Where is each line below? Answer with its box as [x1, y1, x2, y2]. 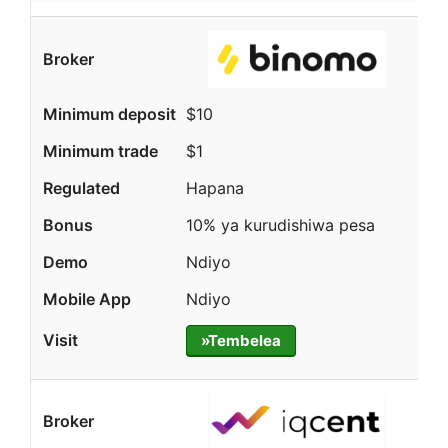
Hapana [185, 177, 244, 198]
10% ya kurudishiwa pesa [185, 214, 375, 235]
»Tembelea [200, 330, 281, 350]
